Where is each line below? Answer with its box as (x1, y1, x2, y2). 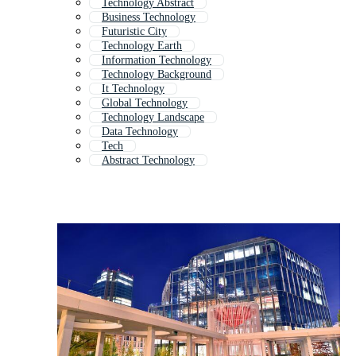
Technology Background (102, 68, 211, 81)
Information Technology (102, 54, 211, 67)
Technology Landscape (102, 111, 204, 124)
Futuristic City (102, 25, 167, 38)
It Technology (102, 83, 164, 95)
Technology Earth (102, 40, 182, 52)
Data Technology (102, 126, 178, 138)
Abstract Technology (102, 154, 195, 167)
